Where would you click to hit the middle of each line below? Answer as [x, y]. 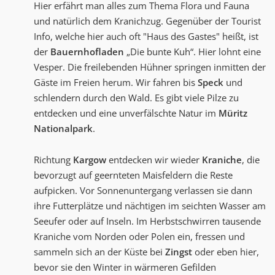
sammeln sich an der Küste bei [99, 252]
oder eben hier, [226, 252]
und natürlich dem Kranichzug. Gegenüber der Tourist [147, 21]
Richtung [53, 160]
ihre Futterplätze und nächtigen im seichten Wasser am [150, 206]
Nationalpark [63, 129]
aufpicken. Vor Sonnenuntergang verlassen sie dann [143, 191]
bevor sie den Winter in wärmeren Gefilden [125, 267]
